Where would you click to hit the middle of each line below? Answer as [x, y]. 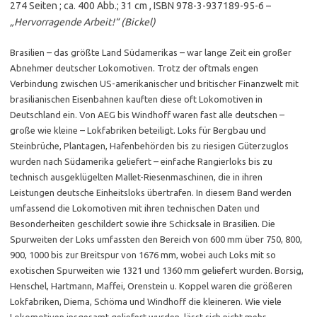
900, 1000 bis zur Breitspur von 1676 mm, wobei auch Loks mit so [143, 255]
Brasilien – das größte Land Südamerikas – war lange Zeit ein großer [151, 52]
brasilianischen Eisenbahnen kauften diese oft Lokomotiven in [136, 99]
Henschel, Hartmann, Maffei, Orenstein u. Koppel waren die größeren [151, 286]
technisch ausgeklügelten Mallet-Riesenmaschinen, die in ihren [136, 177]
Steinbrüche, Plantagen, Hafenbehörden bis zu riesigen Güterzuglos [149, 146]
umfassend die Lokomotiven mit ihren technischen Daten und [135, 208]
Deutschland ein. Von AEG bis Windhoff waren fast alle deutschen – [147, 115]
